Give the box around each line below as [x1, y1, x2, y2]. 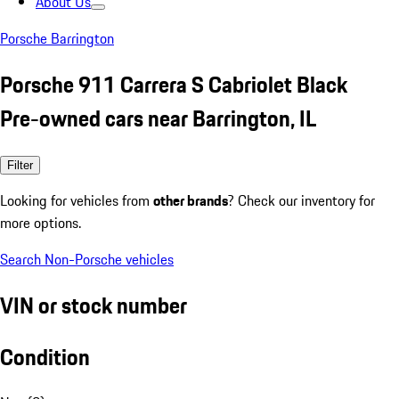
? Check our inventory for [228, 189, 375, 211]
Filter [7, 158, 33, 172]
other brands [153, 189, 228, 211]
